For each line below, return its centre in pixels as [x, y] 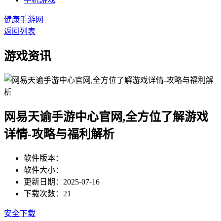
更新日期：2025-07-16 [62, 182]
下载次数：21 [47, 193]
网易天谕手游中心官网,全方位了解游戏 [106, 117]
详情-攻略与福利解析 [59, 134]
